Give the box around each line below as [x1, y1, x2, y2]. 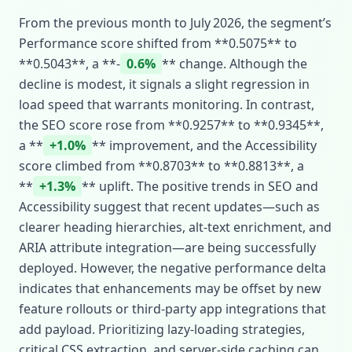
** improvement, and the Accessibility [92, 137, 317, 154]
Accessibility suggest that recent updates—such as [19, 198, 320, 215]
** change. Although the [162, 55, 307, 72]
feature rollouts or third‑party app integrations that [19, 300, 326, 317]
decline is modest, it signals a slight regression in [19, 75, 310, 93]
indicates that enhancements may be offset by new [19, 280, 321, 297]
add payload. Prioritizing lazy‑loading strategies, [19, 321, 305, 338]
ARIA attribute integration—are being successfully [19, 239, 316, 256]
